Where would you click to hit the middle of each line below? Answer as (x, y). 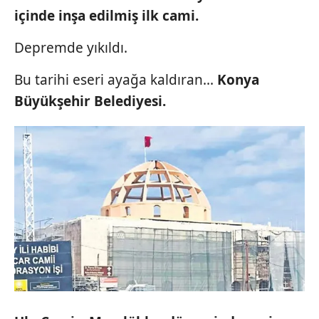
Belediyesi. (130, 101)
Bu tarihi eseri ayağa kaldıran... (116, 79)
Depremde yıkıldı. (71, 47)
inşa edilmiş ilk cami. (129, 15)
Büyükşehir (52, 101)
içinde (35, 15)
